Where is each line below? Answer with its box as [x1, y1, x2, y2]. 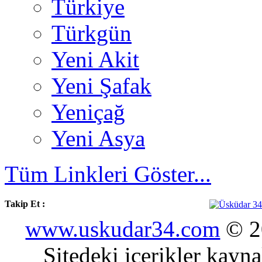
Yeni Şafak [51, 73, 151, 99]
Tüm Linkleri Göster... [5, 161, 211, 187]
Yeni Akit [51, 47, 139, 73]
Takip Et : [5, 199, 45, 209]
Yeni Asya [51, 126, 145, 151]
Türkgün [51, 20, 132, 46]
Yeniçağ [51, 99, 125, 125]
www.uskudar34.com [25, 216, 220, 242]
